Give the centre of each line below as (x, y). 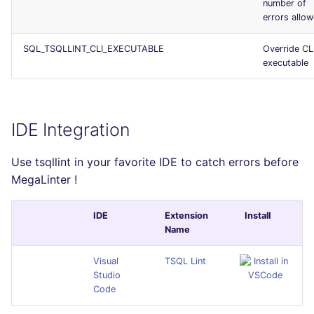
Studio (107, 275)
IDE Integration (70, 129)
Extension (186, 215)
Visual (106, 261)
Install (258, 215)
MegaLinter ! (44, 179)
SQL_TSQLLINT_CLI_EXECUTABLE (94, 48)
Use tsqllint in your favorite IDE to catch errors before (155, 162)
